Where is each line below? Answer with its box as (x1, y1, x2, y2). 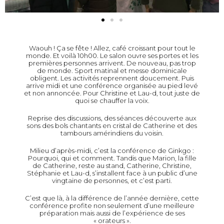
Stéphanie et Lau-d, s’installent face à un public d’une (26, 169, 197, 177)
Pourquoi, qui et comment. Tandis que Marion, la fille (27, 154, 196, 162)
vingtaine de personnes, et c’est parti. (52, 176, 172, 185)
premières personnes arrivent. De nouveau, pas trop (28, 59, 196, 67)
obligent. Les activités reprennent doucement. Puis (30, 74, 194, 82)
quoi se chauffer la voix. (74, 96, 149, 105)
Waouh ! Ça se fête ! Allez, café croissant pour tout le (28, 44, 195, 52)
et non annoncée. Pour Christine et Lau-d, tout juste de (24, 89, 200, 97)
